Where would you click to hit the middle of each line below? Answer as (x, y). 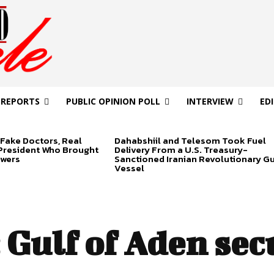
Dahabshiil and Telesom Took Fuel (190, 141)
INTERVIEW (210, 102)
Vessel (129, 168)
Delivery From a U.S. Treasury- (181, 150)
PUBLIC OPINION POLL (113, 102)
